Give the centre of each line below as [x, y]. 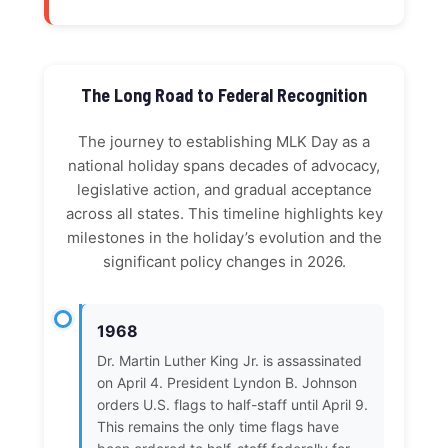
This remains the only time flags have [218, 427]
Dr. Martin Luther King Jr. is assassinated [229, 361]
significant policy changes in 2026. [224, 262]
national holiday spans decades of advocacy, [224, 166]
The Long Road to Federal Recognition [224, 95]
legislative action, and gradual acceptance [224, 190]
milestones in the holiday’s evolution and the [224, 238]
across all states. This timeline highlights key [224, 214]
